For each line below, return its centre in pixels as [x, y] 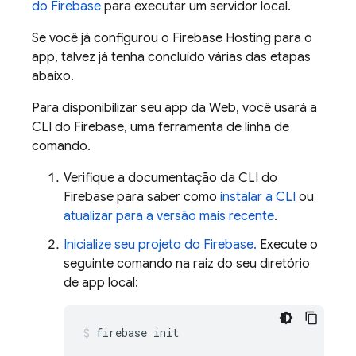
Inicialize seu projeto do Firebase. [160, 245]
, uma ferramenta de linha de [207, 127]
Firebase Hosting [222, 38]
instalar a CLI [258, 197]
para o [292, 38]
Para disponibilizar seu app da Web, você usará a [174, 108]
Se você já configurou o [102, 38]
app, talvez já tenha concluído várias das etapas [171, 57]
